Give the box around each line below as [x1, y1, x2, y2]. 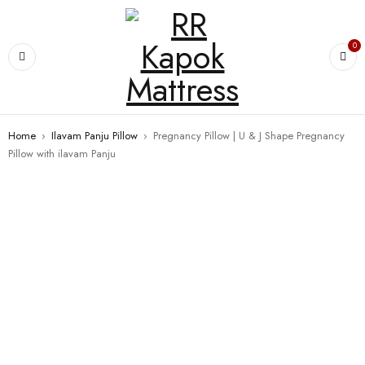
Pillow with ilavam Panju [8, 146, 116, 161]
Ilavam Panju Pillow [51, 128, 138, 143]
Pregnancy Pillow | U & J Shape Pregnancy [153, 128, 345, 143]
